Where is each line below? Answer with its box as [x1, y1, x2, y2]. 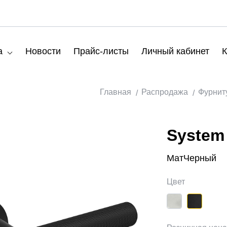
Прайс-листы [73, 46, 129, 56]
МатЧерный [167, 153, 217, 163]
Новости [25, 46, 61, 56]
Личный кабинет [141, 46, 209, 56]
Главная [100, 88, 131, 96]
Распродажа [141, 88, 188, 96]
